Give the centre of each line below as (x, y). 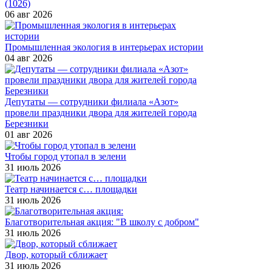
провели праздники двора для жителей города (101, 112)
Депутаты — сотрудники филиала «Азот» (92, 101)
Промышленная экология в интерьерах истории (104, 47)
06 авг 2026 (29, 14)
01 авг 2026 (29, 134)
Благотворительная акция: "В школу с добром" (102, 222)
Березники (27, 123)
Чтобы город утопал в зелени (66, 156)
